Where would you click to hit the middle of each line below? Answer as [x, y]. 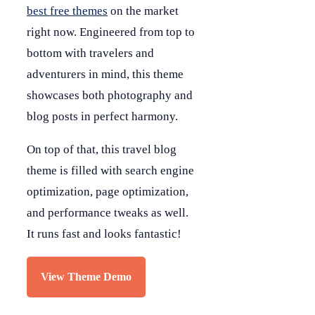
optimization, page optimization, [108, 192]
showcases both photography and [110, 96]
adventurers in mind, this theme [105, 75]
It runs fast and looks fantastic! [104, 234]
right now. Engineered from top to [111, 32]
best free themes [67, 11]
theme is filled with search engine [110, 171]
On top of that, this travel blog [102, 150]
